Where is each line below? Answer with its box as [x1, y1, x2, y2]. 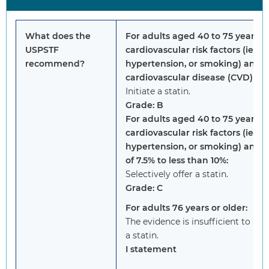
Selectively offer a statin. [125, 169, 228, 180]
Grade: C [125, 183, 163, 194]
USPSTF [25, 44, 59, 56]
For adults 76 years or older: [125, 202, 247, 214]
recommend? [25, 58, 85, 70]
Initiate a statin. [125, 86, 190, 97]
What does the [25, 31, 91, 42]
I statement [125, 244, 177, 255]
